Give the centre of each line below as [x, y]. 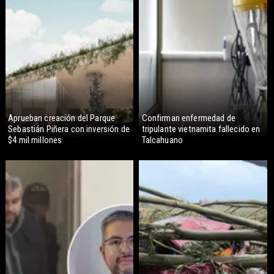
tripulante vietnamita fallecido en [201, 129]
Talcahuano [162, 140]
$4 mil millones [35, 140]
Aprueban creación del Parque [62, 118]
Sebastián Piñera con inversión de [69, 129]
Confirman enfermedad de [188, 118]
